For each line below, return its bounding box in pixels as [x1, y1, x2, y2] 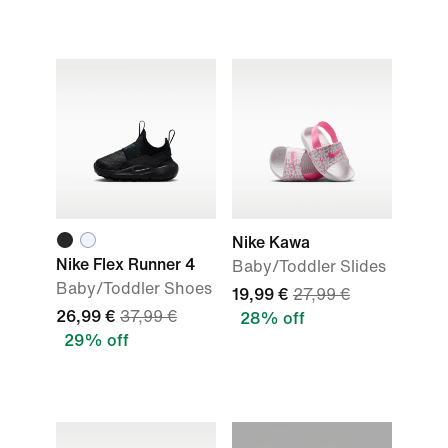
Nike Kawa [232, 234, 310, 251]
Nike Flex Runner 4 [56, 256, 195, 273]
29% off [64, 332, 129, 349]
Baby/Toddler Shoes [56, 280, 212, 297]
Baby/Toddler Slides [232, 258, 386, 275]
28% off [240, 310, 305, 327]
